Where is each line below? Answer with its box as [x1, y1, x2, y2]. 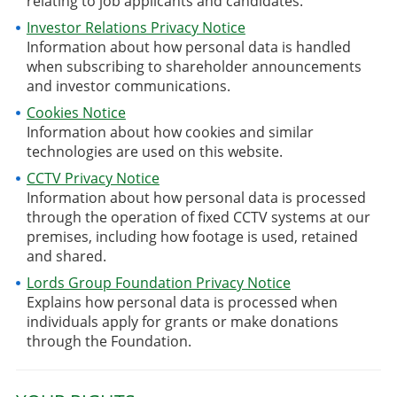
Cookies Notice [26, 102, 126, 122]
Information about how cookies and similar [26, 121, 314, 142]
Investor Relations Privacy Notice [26, 17, 245, 37]
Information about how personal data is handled [26, 36, 351, 57]
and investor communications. [26, 75, 230, 96]
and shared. [26, 245, 106, 266]
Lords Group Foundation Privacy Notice [26, 272, 291, 292]
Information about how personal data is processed [26, 187, 366, 207]
